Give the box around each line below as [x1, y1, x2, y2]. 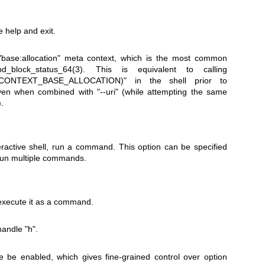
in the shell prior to [127, 76, 227, 86]
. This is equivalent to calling [83, 64, 228, 75]
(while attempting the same [118, 87, 228, 97]
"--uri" [96, 87, 118, 97]
